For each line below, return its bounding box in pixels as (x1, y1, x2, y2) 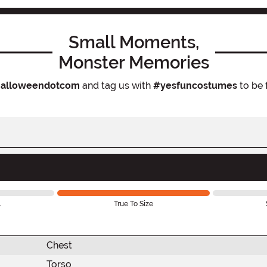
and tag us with (79, 79, 153, 91)
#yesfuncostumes (153, 79, 237, 91)
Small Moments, (68, 32, 199, 52)
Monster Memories (58, 52, 209, 73)
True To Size (114, 199, 154, 208)
